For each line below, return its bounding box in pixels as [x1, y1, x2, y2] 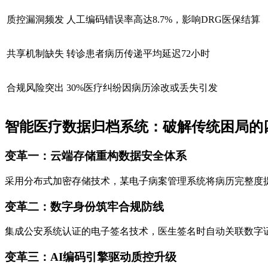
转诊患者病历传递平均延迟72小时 [66, 48, 210, 59]
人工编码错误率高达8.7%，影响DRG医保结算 [66, 14, 260, 25]
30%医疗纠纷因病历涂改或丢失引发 [66, 82, 218, 93]
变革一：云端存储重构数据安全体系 [5, 150, 187, 163]
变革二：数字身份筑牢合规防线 [5, 200, 164, 213]
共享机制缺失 [7, 48, 64, 59]
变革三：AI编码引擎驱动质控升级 [5, 251, 176, 264]
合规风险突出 [7, 82, 64, 93]
